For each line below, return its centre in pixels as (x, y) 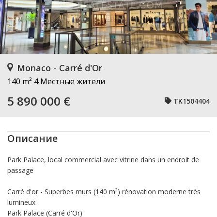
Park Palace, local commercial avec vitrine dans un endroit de (103, 160)
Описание (32, 138)
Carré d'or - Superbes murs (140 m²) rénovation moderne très (104, 192)
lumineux (21, 202)
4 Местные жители (70, 81)
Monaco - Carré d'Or (60, 68)
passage (20, 170)
